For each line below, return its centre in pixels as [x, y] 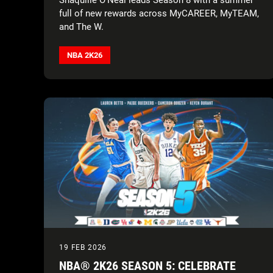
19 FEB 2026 [83, 247]
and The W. [81, 27]
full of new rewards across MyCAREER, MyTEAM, [159, 13]
